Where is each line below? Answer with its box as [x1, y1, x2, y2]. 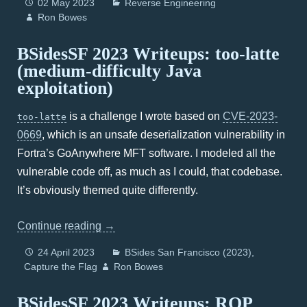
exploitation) [17, 78, 113, 98]
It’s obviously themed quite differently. [17, 184, 198, 196]
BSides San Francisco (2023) [125, 247, 251, 258]
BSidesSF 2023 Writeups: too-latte [17, 44, 280, 64]
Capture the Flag [24, 261, 97, 272]
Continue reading [17, 220, 104, 232]
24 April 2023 [38, 247, 95, 258]
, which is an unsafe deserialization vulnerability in [42, 129, 285, 140]
